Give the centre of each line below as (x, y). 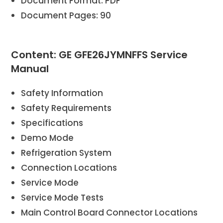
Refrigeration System (66, 153)
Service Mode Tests (62, 197)
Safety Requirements (66, 108)
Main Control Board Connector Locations (110, 212)
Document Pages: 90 (66, 15)
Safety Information (62, 93)
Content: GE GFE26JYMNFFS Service (100, 55)
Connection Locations (69, 167)
